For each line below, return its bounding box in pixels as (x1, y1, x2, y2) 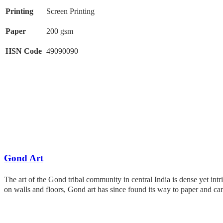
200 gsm (46, 26, 73, 35)
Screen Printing (46, 6, 95, 15)
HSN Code (5, 46, 42, 55)
